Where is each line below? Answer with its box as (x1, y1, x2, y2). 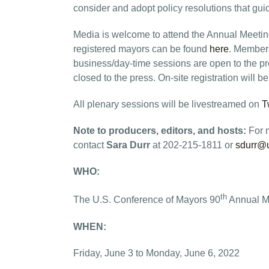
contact (73, 140, 106, 151)
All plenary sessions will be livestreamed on (73, 99, 262, 110)
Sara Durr (106, 140, 153, 151)
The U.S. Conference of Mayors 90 (73, 195, 220, 205)
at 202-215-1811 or (153, 140, 235, 151)
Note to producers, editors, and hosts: (73, 125, 246, 136)
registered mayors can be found (73, 44, 210, 55)
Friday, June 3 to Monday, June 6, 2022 (73, 247, 240, 258)
